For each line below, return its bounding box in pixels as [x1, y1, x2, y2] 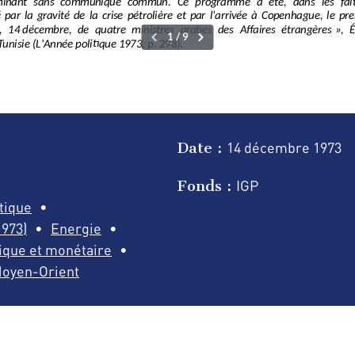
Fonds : [177, 177, 236, 196]
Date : [177, 138, 227, 157]
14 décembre [227, 138, 313, 156]
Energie [51, 219, 101, 237]
